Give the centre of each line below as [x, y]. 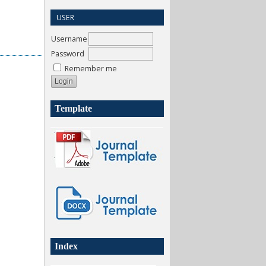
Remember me [91, 68]
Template [73, 108]
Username [69, 39]
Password [68, 53]
